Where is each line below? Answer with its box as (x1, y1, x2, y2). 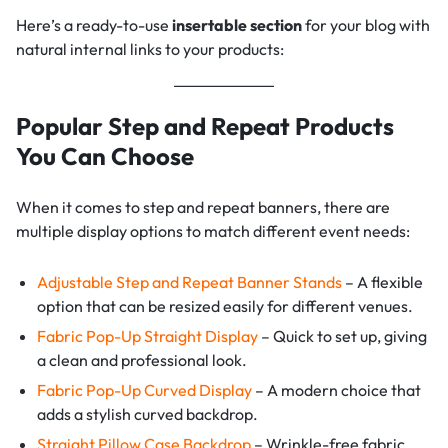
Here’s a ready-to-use (16, 14, 172, 35)
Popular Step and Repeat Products (16, 110, 394, 141)
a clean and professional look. (36, 349, 247, 370)
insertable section (172, 14, 302, 35)
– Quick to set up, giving (257, 325, 427, 346)
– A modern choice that (251, 379, 421, 400)
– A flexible (341, 271, 423, 292)
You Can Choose (16, 140, 194, 171)
